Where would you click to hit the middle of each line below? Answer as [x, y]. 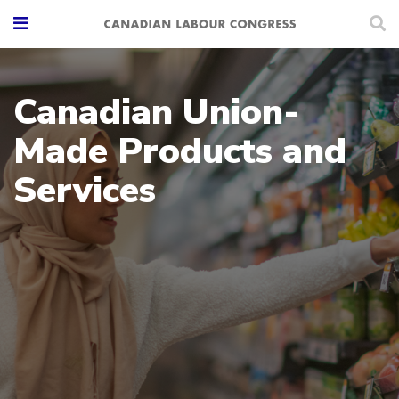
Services [85, 191]
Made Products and [180, 151]
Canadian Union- [156, 112]
